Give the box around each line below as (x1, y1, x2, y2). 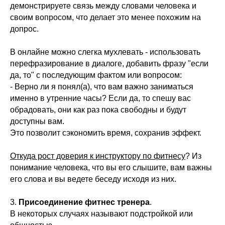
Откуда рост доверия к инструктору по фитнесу (10, 152, 185, 160)
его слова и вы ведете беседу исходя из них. (10, 175, 176, 183)
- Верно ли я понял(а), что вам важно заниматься (10, 82, 193, 91)
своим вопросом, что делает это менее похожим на (10, 13, 201, 22)
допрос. (10, 25, 39, 33)
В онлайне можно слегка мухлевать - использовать (10, 48, 200, 56)
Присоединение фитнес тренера (19, 198, 150, 206)
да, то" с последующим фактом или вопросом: (10, 71, 182, 79)
